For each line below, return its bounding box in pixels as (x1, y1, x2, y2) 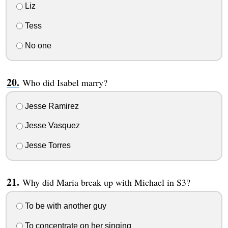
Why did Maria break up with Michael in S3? (22, 176, 190, 189)
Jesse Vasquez (22, 121, 80, 130)
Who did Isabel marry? (22, 76, 107, 89)
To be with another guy (22, 202, 106, 211)
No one (22, 41, 51, 50)
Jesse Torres (22, 141, 71, 150)
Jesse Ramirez (22, 101, 79, 110)
